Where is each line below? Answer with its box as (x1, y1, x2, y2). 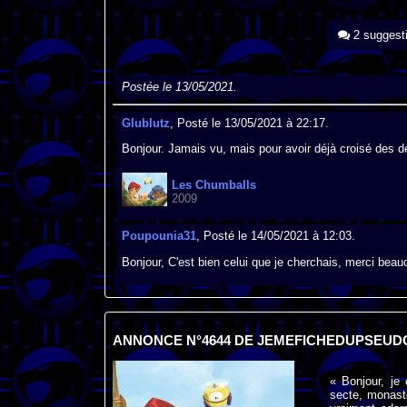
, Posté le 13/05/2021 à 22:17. (169, 115, 329, 130)
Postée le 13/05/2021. (121, 79, 237, 94)
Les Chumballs (171, 177, 256, 192)
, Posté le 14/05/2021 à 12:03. (195, 229, 355, 243)
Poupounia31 (121, 229, 196, 243)
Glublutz (121, 115, 170, 130)
